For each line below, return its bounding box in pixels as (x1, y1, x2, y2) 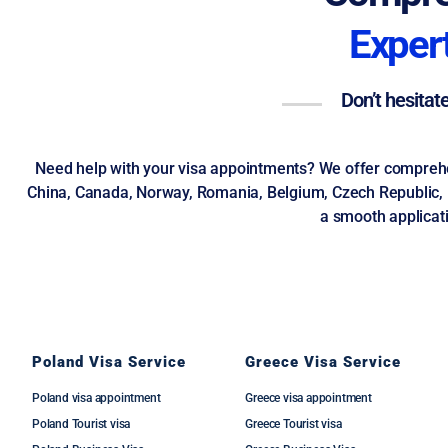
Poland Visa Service (32, 353, 186, 371)
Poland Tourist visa (32, 417, 131, 431)
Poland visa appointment (32, 391, 161, 405)
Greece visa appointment (245, 391, 372, 405)
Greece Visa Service (245, 353, 402, 371)
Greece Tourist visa (245, 417, 342, 431)
